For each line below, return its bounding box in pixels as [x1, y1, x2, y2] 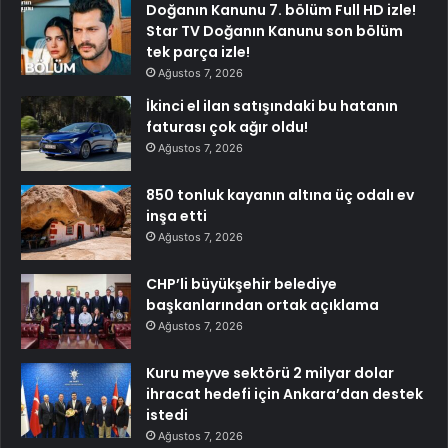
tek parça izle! [146, 42, 250, 63]
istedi [146, 405, 188, 426]
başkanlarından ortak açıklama [146, 295, 379, 316]
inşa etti [146, 206, 207, 227]
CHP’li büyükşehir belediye [146, 274, 337, 295]
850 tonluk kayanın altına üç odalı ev [146, 185, 414, 206]
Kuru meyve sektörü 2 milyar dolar [146, 363, 394, 384]
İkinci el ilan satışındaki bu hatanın [146, 96, 398, 117]
